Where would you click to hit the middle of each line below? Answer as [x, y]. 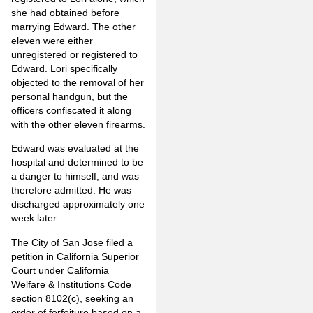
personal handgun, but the [70, 97]
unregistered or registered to [74, 55]
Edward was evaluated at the [75, 148]
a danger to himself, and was [75, 176]
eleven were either [52, 41]
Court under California [60, 270]
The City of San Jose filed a [72, 242]
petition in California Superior [75, 256]
